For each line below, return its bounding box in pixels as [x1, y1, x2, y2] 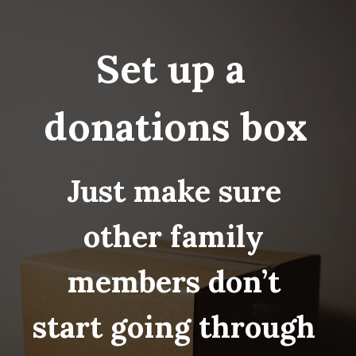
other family [83, 216, 265, 255]
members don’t [67, 261, 281, 300]
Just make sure [66, 171, 281, 210]
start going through [33, 307, 316, 346]
